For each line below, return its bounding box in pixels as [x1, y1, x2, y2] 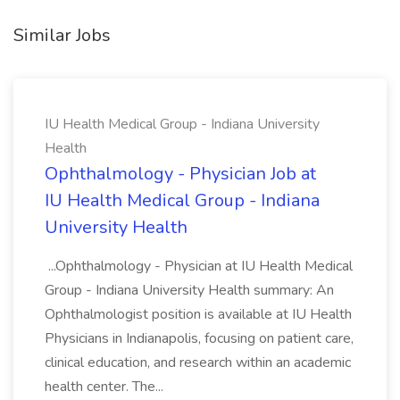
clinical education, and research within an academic [45, 353, 351, 372]
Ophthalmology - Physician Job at [45, 162, 316, 186]
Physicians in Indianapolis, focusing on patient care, [45, 329, 354, 348]
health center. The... [45, 377, 167, 396]
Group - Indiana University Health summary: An [45, 280, 334, 300]
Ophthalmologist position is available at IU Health [45, 304, 352, 324]
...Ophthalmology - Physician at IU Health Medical [45, 256, 353, 276]
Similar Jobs [13, 23, 111, 47]
